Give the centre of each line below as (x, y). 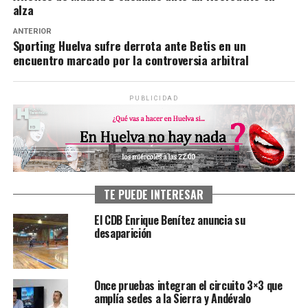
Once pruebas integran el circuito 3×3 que (188, 285)
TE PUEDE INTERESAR (154, 194)
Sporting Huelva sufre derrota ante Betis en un (129, 45)
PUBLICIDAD (154, 98)
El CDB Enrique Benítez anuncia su (169, 220)
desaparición (123, 233)
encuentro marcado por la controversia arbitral (131, 59)
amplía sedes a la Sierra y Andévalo (172, 298)
